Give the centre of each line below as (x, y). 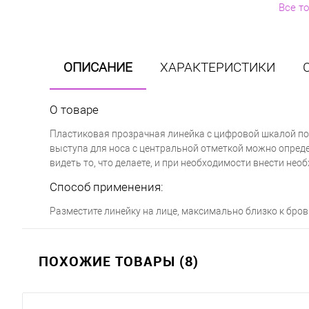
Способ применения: (107, 187)
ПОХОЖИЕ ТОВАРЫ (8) (119, 261)
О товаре (74, 110)
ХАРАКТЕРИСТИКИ (218, 67)
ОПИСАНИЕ (98, 67)
